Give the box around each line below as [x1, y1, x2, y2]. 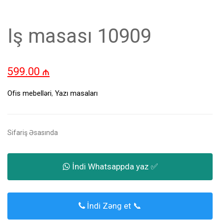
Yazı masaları [55, 89, 98, 98]
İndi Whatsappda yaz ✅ [70, 162, 158, 172]
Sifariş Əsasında [7, 129, 58, 137]
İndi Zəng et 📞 [85, 201, 141, 211]
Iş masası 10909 [7, 25, 151, 48]
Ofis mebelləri [7, 89, 52, 98]
